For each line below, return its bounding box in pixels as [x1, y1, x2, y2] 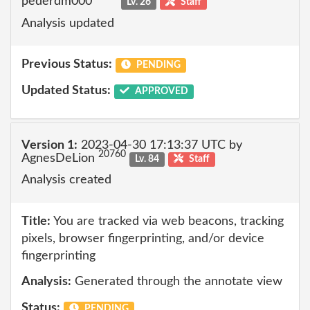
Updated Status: [21, 84, 111, 97]
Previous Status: [21, 58, 112, 71]
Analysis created [21, 174, 111, 186]
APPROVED [132, 86, 188, 96]
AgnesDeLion [21, 152, 98, 165]
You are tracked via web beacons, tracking [51, 215, 284, 228]
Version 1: [21, 138, 77, 152]
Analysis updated [21, 17, 114, 30]
